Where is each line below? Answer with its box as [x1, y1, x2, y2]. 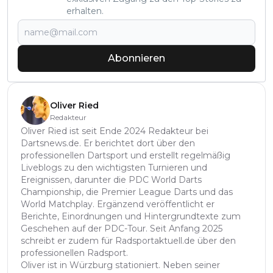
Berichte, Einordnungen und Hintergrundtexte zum [21, 210, 241, 222]
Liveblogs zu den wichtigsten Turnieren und [21, 161, 207, 173]
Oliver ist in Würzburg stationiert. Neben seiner [21, 259, 220, 271]
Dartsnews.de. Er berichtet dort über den [21, 137, 195, 149]
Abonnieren [108, 52, 165, 64]
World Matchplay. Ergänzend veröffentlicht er [21, 198, 214, 210]
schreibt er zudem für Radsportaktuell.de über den [21, 235, 236, 246]
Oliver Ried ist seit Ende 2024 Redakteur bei [21, 125, 208, 136]
